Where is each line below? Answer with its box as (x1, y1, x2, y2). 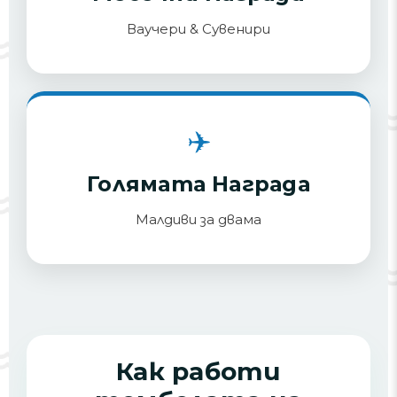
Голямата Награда (87, 171, 310, 197)
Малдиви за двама (136, 211, 261, 228)
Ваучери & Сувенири (127, 20, 270, 37)
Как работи (116, 356, 281, 386)
